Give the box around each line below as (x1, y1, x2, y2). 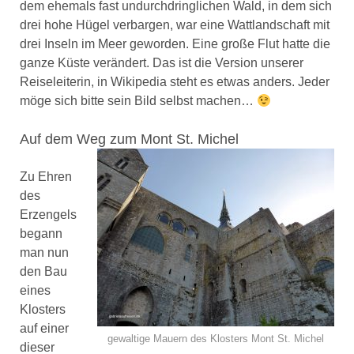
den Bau (19, 265, 67, 278)
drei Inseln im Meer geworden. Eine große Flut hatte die (19, 37, 330, 51)
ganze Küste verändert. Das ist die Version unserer (19, 56, 303, 70)
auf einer (19, 322, 69, 335)
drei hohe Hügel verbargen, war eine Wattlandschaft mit (19, 18, 330, 32)
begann (19, 227, 62, 240)
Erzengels (19, 208, 77, 221)
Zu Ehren (19, 170, 72, 183)
